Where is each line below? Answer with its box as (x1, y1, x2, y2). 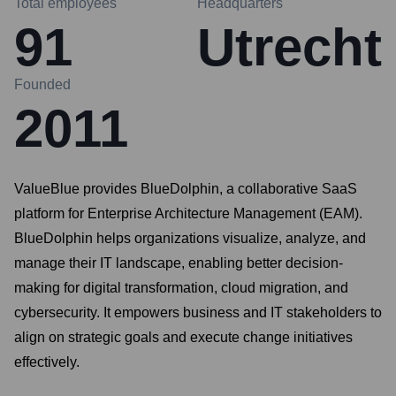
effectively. (14, 354, 80, 369)
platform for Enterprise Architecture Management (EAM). (14, 206, 362, 221)
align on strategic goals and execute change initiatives (14, 330, 353, 345)
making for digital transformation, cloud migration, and (14, 280, 348, 295)
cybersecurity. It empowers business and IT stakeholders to (14, 305, 382, 320)
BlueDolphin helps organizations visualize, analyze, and (14, 231, 366, 246)
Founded (14, 77, 71, 92)
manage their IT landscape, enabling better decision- (14, 255, 343, 270)
